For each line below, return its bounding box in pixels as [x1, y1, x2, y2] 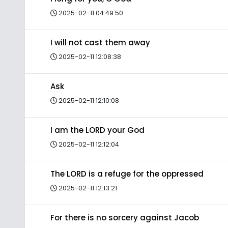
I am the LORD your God [50, 125, 145, 135]
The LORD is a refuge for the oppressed [50, 168, 204, 179]
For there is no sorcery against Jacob [50, 212, 199, 223]
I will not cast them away [50, 37, 150, 48]
